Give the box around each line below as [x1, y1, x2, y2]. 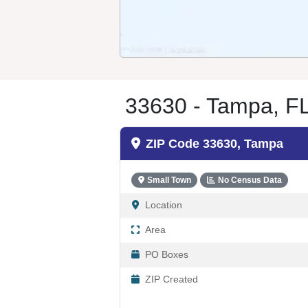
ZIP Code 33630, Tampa [146, 136, 283, 151]
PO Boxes [145, 249, 188, 260]
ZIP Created [145, 274, 198, 285]
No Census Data [217, 175, 282, 185]
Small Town [146, 175, 191, 185]
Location [145, 199, 182, 210]
